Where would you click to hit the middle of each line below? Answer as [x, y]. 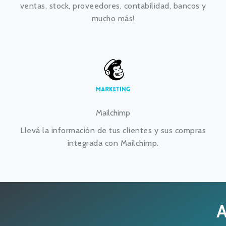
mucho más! [113, 18]
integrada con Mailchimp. [113, 143]
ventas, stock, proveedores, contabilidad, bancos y [113, 6]
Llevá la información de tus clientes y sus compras [113, 130]
